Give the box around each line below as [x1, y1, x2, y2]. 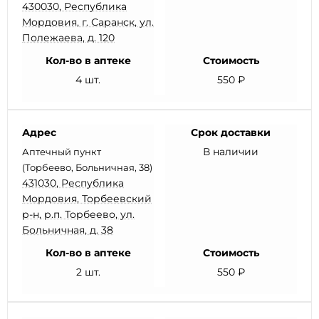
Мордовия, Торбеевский [22, 192, 152, 205]
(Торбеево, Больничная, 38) [22, 162, 152, 173]
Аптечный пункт [22, 146, 101, 157]
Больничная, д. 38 [22, 224, 113, 236]
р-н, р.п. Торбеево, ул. [22, 208, 135, 221]
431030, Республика [22, 177, 124, 189]
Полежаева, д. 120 [22, 31, 115, 44]
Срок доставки [191, 126, 271, 139]
